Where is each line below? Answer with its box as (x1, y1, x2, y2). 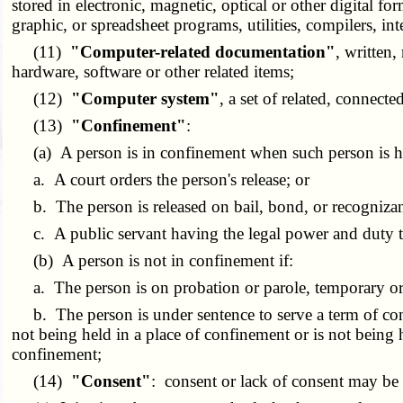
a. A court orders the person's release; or (12, 170, 310, 190)
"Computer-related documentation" (70, 42, 336, 62)
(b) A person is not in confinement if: (12, 251, 294, 271)
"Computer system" (71, 89, 220, 109)
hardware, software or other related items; (12, 62, 295, 82)
